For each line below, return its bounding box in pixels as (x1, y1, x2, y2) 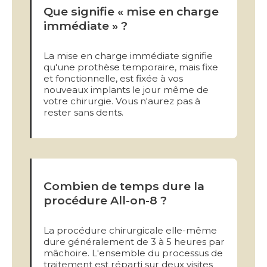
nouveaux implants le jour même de (44, 83, 209, 95)
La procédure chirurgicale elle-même (44, 224, 217, 236)
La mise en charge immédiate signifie (44, 49, 213, 61)
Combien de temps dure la (44, 178, 204, 193)
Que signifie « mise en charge (44, 4, 219, 18)
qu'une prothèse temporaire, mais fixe (44, 61, 218, 73)
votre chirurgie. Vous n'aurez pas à (44, 95, 200, 107)
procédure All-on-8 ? (44, 193, 167, 207)
